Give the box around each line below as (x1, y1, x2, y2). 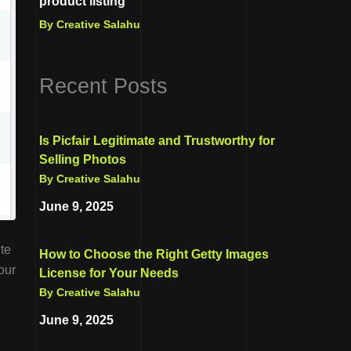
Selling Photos (39, 152, 126, 166)
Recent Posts (39, 73, 168, 98)
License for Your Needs (39, 266, 179, 280)
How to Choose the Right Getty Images (39, 247, 269, 261)
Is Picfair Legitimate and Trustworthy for (39, 133, 275, 147)
